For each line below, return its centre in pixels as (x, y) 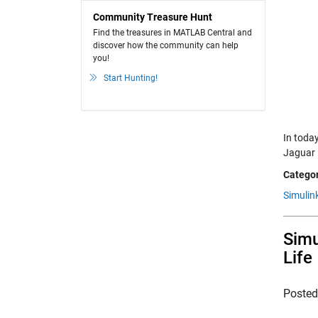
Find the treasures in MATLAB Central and (172, 33)
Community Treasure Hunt (153, 17)
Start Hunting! (131, 78)
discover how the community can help (166, 45)
